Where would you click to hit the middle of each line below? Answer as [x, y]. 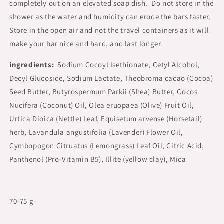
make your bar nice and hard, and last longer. [86, 44]
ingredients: [32, 65]
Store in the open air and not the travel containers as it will [109, 30]
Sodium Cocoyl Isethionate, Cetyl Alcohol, [129, 65]
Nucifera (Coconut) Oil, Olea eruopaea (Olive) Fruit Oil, [102, 105]
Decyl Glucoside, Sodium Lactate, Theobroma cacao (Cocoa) [111, 78]
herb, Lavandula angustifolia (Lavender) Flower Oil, [96, 132]
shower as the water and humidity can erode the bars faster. [111, 17]
